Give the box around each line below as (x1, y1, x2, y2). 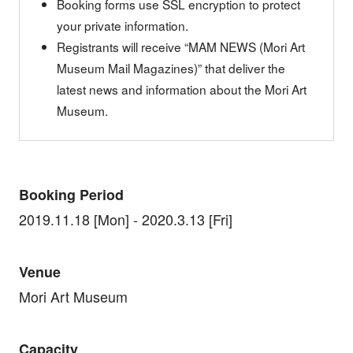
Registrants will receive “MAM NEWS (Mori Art (57, 37, 306, 55)
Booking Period (18, 184, 124, 206)
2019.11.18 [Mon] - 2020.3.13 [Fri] (18, 209, 232, 230)
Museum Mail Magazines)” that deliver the (57, 58, 286, 76)
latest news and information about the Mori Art (57, 80, 307, 98)
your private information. (57, 16, 189, 34)
